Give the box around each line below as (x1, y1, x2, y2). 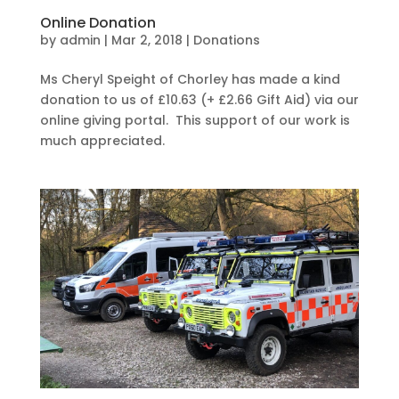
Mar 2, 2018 (110, 31, 183, 50)
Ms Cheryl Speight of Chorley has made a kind (39, 70, 340, 89)
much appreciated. (39, 132, 165, 151)
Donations (192, 31, 260, 50)
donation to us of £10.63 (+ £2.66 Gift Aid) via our (39, 91, 359, 110)
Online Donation (39, 12, 156, 34)
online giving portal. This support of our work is (39, 111, 350, 130)
